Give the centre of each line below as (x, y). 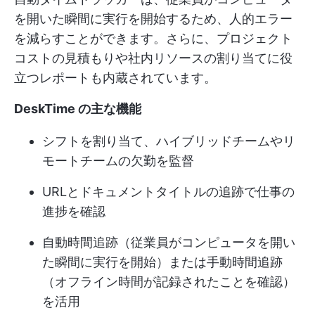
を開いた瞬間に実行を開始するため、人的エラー (153, 18)
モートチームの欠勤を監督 (118, 160)
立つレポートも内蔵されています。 (115, 77)
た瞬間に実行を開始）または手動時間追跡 (162, 262)
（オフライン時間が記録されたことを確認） (169, 281)
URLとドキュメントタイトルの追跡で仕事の (168, 191)
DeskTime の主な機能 (78, 108)
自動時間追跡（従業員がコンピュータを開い (169, 242)
